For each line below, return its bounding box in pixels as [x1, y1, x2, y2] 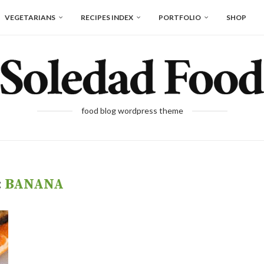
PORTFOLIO [159, 13, 201, 22]
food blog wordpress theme [81, 105, 183, 115]
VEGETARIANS [5, 13, 55, 22]
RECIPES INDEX [81, 13, 133, 22]
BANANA [5, 176, 64, 193]
